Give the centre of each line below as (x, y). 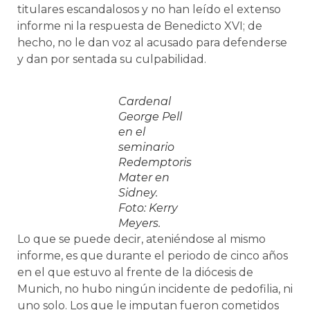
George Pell (150, 116)
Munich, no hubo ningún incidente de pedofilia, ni (155, 289)
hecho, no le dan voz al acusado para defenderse (152, 42)
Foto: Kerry (148, 208)
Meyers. (139, 223)
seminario (146, 147)
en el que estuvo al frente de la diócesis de (135, 272)
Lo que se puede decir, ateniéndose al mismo (142, 239)
